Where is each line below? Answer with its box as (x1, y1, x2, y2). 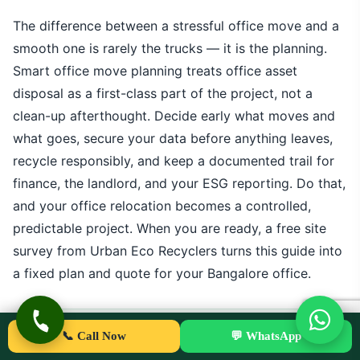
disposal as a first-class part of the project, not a (13, 85, 313, 101)
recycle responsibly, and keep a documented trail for (13, 153, 334, 169)
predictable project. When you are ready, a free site (13, 220, 326, 236)
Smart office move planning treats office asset (13, 63, 297, 79)
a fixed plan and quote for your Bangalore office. (13, 265, 311, 281)
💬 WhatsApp (231, 329, 301, 342)
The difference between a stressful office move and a (13, 18, 339, 34)
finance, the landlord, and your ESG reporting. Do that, (13, 175, 346, 191)
